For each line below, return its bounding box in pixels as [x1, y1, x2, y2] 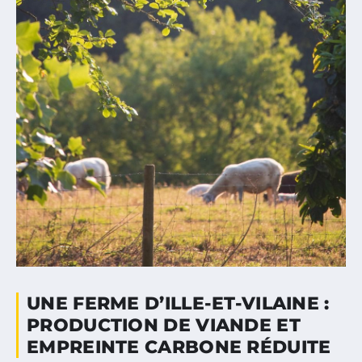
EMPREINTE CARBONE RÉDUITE [27, 335, 331, 358]
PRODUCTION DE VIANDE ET [27, 314, 301, 336]
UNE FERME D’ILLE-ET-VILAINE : [27, 292, 330, 314]
